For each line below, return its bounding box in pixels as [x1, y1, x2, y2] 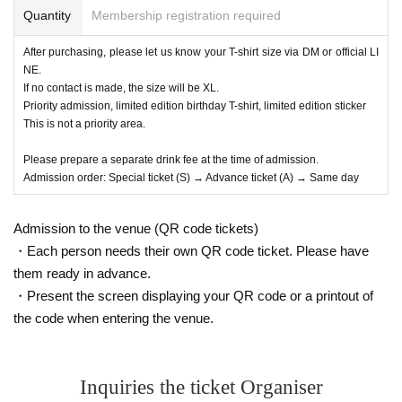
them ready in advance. [13, 265, 151, 281]
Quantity [23, 7, 71, 22]
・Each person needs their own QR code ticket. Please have [13, 242, 369, 258]
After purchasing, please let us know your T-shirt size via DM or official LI [23, 45, 379, 58]
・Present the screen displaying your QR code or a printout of [13, 287, 373, 303]
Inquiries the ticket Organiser [79, 375, 323, 398]
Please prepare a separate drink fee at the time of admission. [23, 153, 319, 166]
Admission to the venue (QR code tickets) [13, 220, 258, 236]
